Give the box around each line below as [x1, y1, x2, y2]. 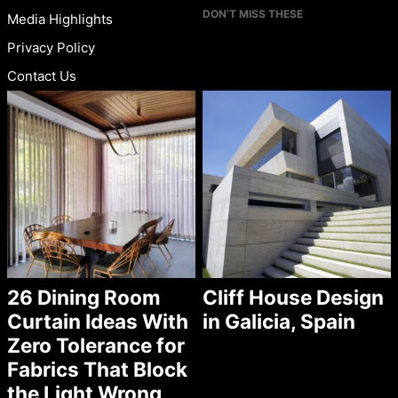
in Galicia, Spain [203, 309, 356, 334]
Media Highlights [7, 10, 113, 28]
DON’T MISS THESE [203, 6, 304, 20]
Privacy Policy [7, 38, 95, 56]
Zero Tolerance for [7, 333, 185, 358]
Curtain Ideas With [7, 309, 188, 334]
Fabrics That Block [7, 357, 187, 382]
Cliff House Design [203, 285, 385, 310]
